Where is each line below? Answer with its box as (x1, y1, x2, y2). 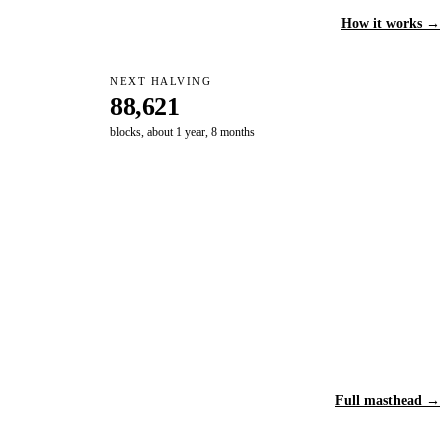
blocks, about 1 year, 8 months (110, 125, 256, 140)
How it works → (341, 15, 440, 31)
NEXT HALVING (110, 76, 212, 88)
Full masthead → (335, 392, 440, 408)
